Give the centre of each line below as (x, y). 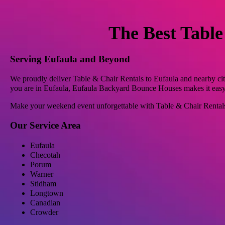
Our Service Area (45, 126)
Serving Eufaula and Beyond (70, 59)
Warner (42, 174)
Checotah (45, 155)
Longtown (47, 193)
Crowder (44, 212)
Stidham (43, 183)
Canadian (45, 202)
